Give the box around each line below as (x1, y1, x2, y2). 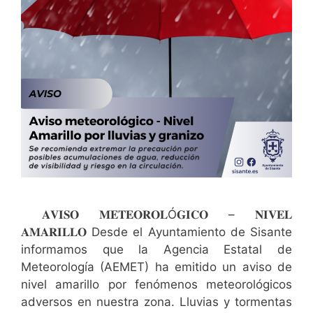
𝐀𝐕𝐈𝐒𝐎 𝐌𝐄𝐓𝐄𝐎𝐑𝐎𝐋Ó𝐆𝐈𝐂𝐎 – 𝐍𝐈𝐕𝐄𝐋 (42, 207, 292, 221)
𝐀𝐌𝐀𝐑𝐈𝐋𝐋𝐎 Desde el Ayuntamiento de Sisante (21, 224, 292, 239)
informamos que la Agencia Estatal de (21, 242, 292, 256)
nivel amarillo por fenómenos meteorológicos (21, 277, 292, 291)
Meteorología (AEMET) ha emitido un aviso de (21, 259, 292, 274)
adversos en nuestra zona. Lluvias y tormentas (21, 294, 292, 309)
